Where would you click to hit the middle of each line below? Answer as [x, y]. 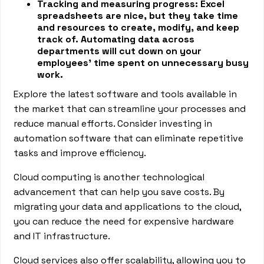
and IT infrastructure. [63, 236]
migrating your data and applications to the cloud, [128, 207]
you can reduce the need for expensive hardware [124, 221]
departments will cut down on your [120, 51]
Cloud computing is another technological [109, 177]
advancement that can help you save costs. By [119, 192]
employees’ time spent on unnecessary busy [143, 63]
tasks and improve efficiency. [80, 153]
